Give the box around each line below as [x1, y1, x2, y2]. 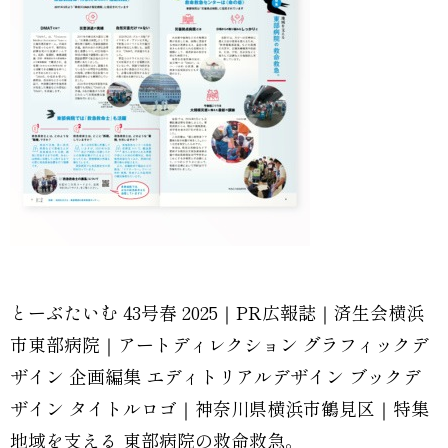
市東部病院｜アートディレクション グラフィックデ [10, 331, 429, 357]
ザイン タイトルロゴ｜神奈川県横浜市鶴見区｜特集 [10, 395, 429, 421]
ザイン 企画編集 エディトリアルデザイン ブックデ [10, 363, 421, 389]
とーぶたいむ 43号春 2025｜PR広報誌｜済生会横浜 [10, 299, 424, 325]
